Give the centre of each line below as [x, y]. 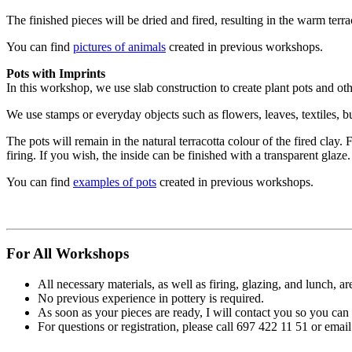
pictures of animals [119, 47]
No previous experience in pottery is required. [151, 298]
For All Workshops [68, 253]
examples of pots [115, 182]
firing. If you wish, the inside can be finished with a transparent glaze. [178, 156]
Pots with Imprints [56, 74]
